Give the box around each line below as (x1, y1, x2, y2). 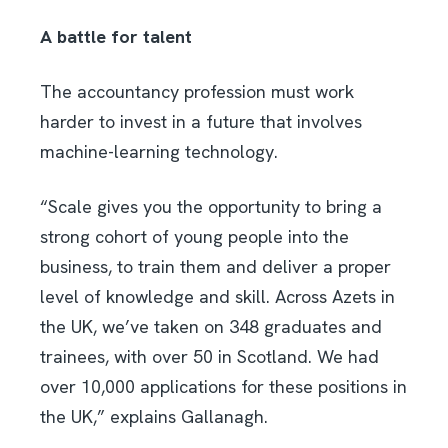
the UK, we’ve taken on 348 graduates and (40, 314, 382, 338)
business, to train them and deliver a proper (40, 254, 391, 278)
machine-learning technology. (40, 139, 278, 163)
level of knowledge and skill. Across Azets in (40, 284, 395, 308)
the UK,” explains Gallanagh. (40, 404, 268, 428)
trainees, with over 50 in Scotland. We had (40, 344, 379, 368)
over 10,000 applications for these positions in (40, 374, 407, 398)
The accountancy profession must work (40, 79, 354, 103)
